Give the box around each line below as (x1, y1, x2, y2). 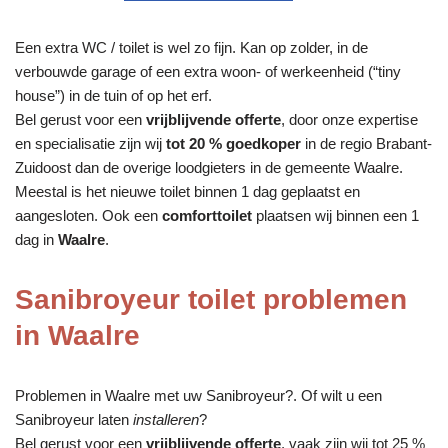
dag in (15, 230, 58, 248)
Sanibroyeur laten (15, 410, 133, 428)
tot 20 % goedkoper (166, 134, 301, 152)
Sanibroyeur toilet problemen (15, 283, 407, 315)
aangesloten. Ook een (15, 206, 162, 224)
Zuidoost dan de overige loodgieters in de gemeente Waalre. (15, 158, 403, 176)
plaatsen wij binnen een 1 (252, 206, 419, 224)
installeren (133, 410, 199, 428)
